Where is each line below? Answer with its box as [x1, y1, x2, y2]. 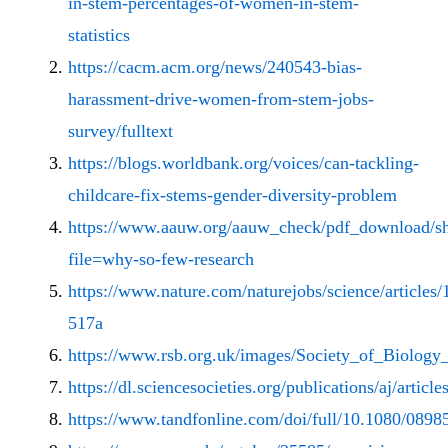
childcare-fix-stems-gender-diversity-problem [68, 185, 397, 206]
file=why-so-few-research [68, 249, 254, 270]
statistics [68, 25, 130, 46]
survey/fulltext [68, 121, 173, 142]
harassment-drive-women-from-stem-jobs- [68, 89, 374, 110]
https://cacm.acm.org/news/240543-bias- [68, 57, 362, 78]
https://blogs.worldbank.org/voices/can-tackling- [68, 153, 419, 174]
